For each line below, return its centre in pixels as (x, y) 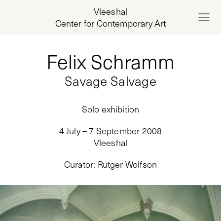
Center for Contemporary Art (110, 23)
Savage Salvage (110, 81)
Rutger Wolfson (127, 164)
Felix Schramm (110, 61)
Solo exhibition (110, 109)
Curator (79, 164)
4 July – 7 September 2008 (110, 131)
